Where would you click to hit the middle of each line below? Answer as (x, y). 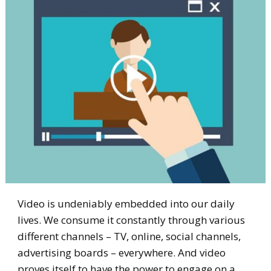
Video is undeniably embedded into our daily (126, 204)
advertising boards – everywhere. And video (121, 253)
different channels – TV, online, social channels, (129, 237)
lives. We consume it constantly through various (131, 220)
